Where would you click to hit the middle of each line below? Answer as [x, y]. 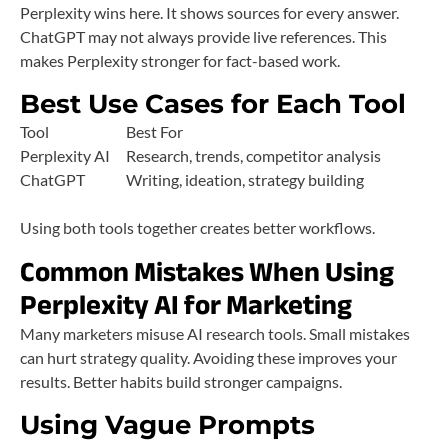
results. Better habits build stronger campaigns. [181, 382]
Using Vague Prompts [167, 425]
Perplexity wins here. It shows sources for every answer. [209, 13]
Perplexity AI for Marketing [186, 305]
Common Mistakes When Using [207, 272]
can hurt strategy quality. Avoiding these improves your [208, 358]
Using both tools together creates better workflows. [197, 228]
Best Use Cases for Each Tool [213, 104]
